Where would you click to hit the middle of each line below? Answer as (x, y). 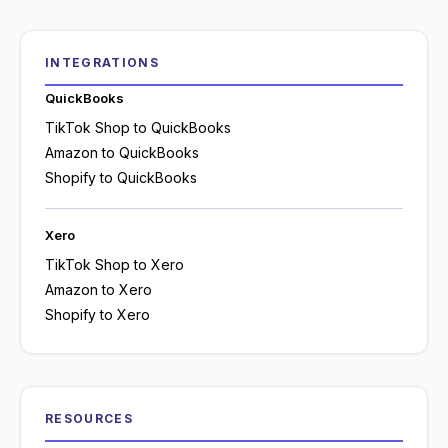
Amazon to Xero (98, 290)
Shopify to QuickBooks (121, 178)
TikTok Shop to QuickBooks (138, 128)
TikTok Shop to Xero (114, 265)
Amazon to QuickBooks (122, 153)
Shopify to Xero (97, 315)
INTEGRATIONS (102, 63)
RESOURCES (89, 419)
